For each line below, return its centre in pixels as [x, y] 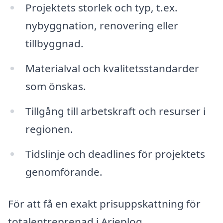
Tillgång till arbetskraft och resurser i [115, 111]
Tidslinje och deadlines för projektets [115, 154]
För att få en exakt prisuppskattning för [104, 203]
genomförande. [64, 171]
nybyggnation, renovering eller [102, 26]
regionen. [49, 129]
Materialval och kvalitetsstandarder [112, 68]
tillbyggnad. [54, 44]
